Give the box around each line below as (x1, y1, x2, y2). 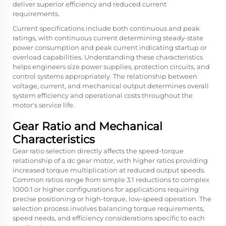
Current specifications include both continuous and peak (13, 24, 200, 32)
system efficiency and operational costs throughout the (13, 91, 193, 99)
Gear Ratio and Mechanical (13, 120, 162, 133)
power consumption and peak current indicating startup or (13, 43, 207, 51)
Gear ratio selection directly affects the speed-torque (13, 147, 184, 155)
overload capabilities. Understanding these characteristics (13, 53, 203, 61)
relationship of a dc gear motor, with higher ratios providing (13, 156, 208, 164)
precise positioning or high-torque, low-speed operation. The (13, 195, 211, 203)
